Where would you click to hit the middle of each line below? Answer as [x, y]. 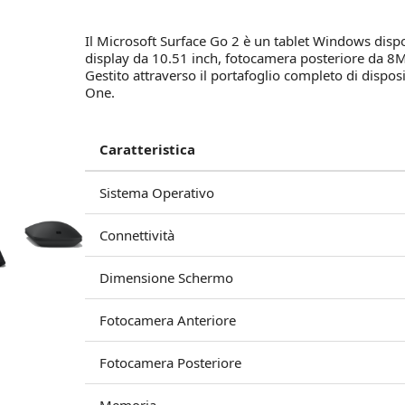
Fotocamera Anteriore [168, 320]
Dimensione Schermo [166, 278]
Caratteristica [147, 149]
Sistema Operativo [157, 193]
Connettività [137, 235]
